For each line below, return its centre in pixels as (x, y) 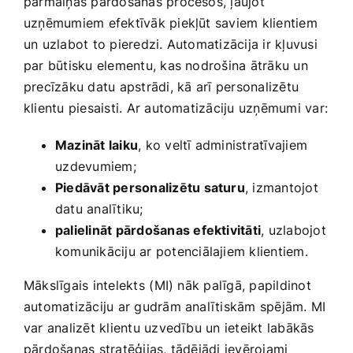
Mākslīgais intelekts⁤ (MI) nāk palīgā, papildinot (167, 285)
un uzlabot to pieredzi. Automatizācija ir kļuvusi (171, 44)
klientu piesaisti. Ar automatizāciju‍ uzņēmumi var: (176, 108)
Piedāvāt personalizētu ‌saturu (150, 187)
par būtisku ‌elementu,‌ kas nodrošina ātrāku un (166, 65)
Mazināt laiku (97, 145)
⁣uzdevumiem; (96, 166)
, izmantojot (281, 187)
